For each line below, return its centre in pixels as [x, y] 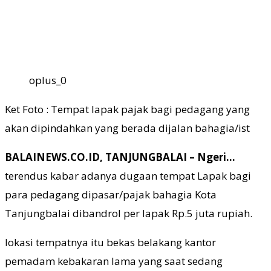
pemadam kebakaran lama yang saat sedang [114, 261]
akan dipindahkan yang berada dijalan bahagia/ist [127, 128]
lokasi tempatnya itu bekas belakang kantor [110, 242]
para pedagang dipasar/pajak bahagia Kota [111, 194]
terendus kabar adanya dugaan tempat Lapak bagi [128, 175]
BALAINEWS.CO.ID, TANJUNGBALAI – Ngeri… [120, 157]
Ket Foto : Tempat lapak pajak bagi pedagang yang [127, 109]
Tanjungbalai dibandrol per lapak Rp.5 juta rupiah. [129, 213]
